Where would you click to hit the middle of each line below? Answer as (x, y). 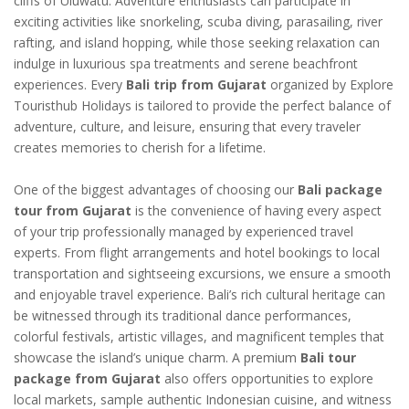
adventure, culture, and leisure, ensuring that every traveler (187, 126)
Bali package (340, 189)
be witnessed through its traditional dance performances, (183, 315)
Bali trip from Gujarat (196, 84)
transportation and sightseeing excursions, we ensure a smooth (202, 273)
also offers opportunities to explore (267, 378)
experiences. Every (70, 84)
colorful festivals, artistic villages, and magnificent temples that (199, 336)
